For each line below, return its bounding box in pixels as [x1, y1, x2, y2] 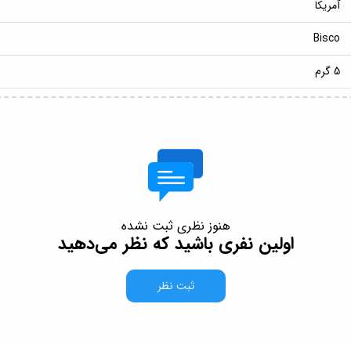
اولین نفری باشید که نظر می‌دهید [57, 230, 294, 258]
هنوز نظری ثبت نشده [121, 216, 230, 237]
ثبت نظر [157, 277, 194, 295]
